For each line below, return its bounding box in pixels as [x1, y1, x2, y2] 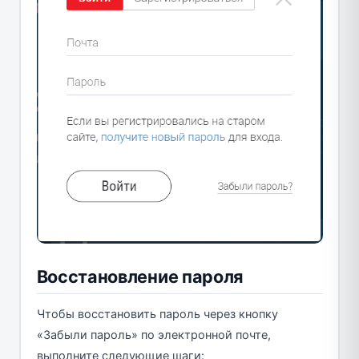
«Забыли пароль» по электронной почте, [36, 327, 271, 342]
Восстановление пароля [36, 265, 244, 287]
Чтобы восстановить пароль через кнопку [36, 306, 278, 321]
